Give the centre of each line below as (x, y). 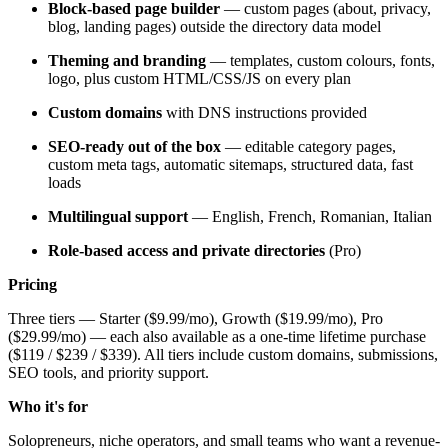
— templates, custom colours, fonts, (320, 60)
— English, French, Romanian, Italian (310, 216)
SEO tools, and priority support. (108, 372)
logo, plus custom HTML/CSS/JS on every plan (199, 78)
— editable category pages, (308, 146)
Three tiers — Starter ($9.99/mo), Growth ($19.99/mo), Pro (195, 318)
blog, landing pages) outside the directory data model (214, 26)
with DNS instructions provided (264, 112)
